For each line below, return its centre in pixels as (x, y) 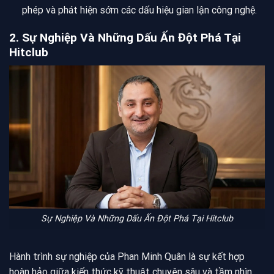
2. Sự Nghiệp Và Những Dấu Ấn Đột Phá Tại (125, 37)
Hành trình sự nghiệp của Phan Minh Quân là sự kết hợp (127, 257)
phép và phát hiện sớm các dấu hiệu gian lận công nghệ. (139, 10)
